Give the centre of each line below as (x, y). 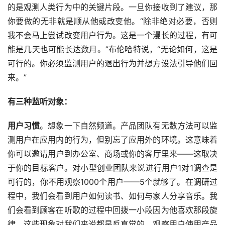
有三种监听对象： (40, 102)
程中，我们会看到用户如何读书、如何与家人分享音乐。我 (113, 196)
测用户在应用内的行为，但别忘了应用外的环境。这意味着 (113, 140)
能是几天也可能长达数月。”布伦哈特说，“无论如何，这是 (113, 49)
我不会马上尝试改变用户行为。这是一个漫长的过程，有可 (113, 35)
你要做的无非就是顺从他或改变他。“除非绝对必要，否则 (113, 21)
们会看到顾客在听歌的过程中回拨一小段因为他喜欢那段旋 (113, 210)
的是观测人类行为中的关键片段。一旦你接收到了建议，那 (113, 7)
